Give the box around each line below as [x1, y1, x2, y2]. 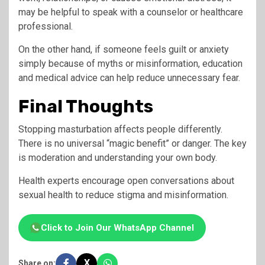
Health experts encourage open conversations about [18, 174, 234, 186]
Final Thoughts [18, 95, 153, 117]
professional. [18, 20, 73, 32]
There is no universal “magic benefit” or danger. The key [18, 137, 247, 149]
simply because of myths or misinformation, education [18, 57, 243, 69]
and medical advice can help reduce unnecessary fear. [18, 72, 240, 83]
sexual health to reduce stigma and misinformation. [18, 189, 228, 201]
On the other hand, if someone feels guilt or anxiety [18, 43, 229, 55]
